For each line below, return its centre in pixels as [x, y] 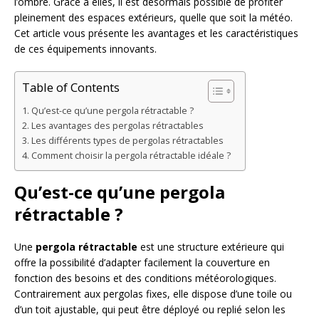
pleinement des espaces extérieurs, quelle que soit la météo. [153, 17]
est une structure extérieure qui [211, 246]
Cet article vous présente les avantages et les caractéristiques [156, 33]
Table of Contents [71, 88]
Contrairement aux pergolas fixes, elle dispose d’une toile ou [153, 293]
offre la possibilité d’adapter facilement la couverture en [142, 262]
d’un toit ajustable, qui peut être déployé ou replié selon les [150, 309]
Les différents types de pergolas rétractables [127, 140]
